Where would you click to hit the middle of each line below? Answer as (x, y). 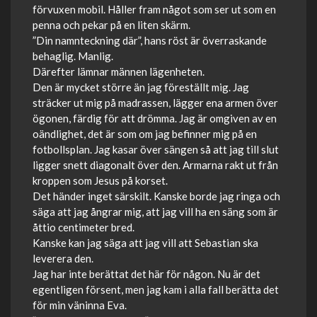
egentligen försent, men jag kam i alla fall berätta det (156, 289)
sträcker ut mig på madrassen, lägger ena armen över (155, 103)
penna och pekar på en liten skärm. (111, 25)
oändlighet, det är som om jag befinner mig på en (145, 134)
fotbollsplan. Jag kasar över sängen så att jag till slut (156, 149)
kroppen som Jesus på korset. (100, 180)
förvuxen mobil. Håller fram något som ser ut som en (154, 9)
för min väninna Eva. (80, 305)
